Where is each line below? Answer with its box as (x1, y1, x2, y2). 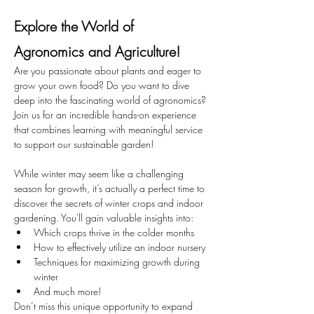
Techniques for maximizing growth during (34, 255, 203, 268)
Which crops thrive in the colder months (34, 226, 194, 239)
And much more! (34, 285, 101, 298)
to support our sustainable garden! (14, 137, 153, 151)
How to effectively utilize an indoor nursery (34, 240, 205, 254)
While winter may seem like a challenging (14, 167, 186, 180)
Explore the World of (14, 17, 138, 36)
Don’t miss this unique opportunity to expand (14, 299, 196, 313)
